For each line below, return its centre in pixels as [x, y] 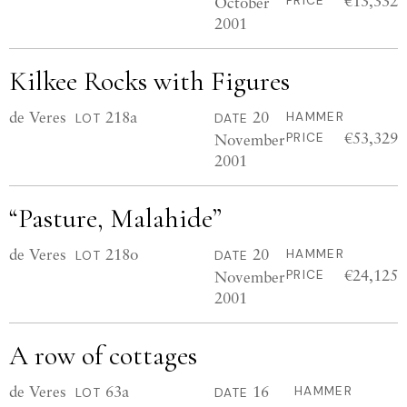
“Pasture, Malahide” [115, 218]
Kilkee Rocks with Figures [149, 81]
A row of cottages [103, 356]
